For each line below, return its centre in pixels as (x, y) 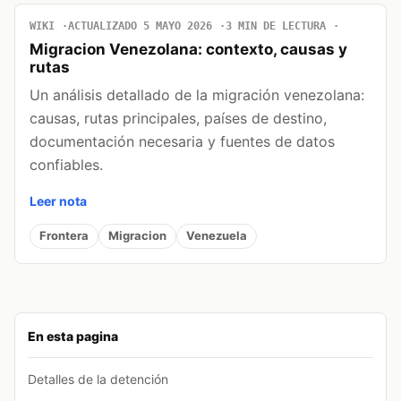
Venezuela (217, 236)
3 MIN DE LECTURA (276, 26)
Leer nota (58, 200)
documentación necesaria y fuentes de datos (182, 141)
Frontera (64, 236)
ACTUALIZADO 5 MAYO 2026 (140, 26)
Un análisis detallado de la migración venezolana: (197, 94)
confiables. (66, 164)
